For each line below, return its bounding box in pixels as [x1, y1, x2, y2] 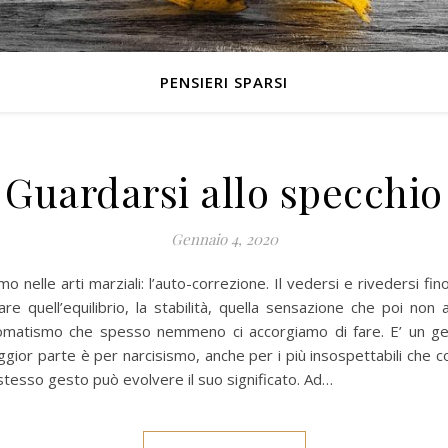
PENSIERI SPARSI [160, 72, 288, 92]
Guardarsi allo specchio [5, 165, 443, 218]
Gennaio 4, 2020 [170, 229, 278, 249]
